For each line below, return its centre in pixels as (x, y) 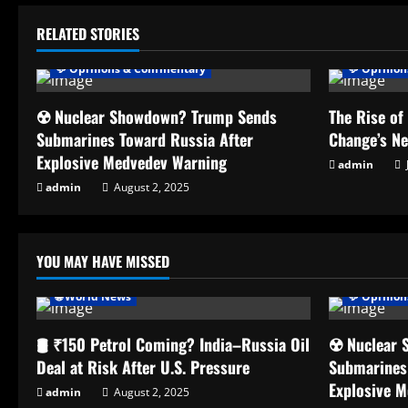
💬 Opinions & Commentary (131, 68)
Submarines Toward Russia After (145, 139)
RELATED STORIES (88, 33)
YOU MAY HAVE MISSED (103, 261)
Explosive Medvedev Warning (132, 162)
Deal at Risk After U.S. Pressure (143, 367)
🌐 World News (94, 296)
